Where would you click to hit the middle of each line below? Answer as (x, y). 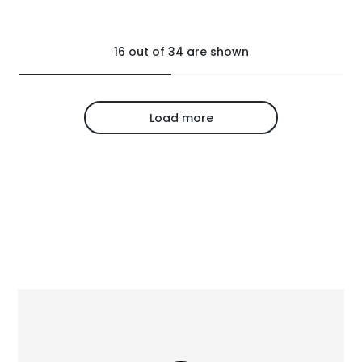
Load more (181, 118)
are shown (216, 52)
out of (146, 52)
